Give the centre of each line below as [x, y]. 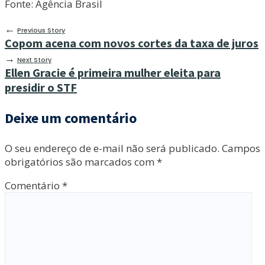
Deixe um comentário [71, 118]
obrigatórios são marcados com [81, 161]
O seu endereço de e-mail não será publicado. [112, 148]
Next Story [34, 59]
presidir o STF [41, 87]
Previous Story [41, 30]
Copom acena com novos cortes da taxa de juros [132, 43]
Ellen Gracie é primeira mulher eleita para [113, 72]
